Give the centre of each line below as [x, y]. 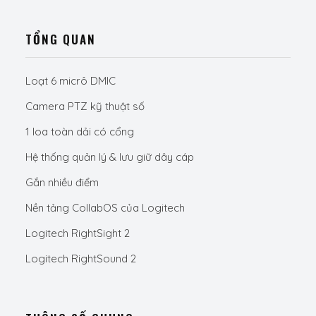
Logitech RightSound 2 [80, 259]
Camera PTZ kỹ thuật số [85, 106]
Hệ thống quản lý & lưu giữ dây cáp [109, 157]
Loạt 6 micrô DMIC [70, 81]
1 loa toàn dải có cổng [79, 132]
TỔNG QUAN [60, 39]
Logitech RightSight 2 [77, 233]
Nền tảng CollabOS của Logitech [105, 208]
